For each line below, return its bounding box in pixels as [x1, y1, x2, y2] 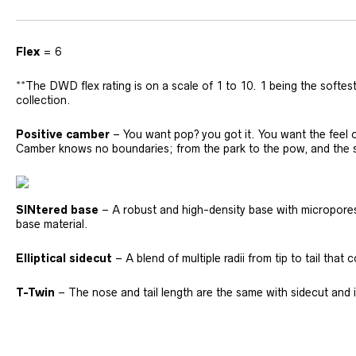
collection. [16, 93, 71, 106]
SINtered [16, 203, 71, 216]
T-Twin [16, 285, 55, 299]
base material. [16, 217, 88, 230]
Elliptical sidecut [16, 251, 112, 265]
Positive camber [16, 127, 110, 141]
